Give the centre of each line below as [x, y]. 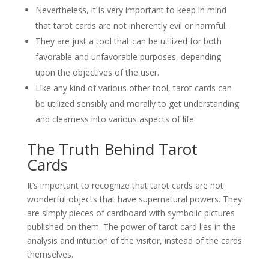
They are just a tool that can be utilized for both [128, 41]
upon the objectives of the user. [97, 72]
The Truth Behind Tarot [112, 149]
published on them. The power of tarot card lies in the [131, 227]
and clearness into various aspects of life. [115, 119]
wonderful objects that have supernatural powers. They [134, 199]
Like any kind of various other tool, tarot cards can [133, 88]
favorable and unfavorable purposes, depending [128, 57]
